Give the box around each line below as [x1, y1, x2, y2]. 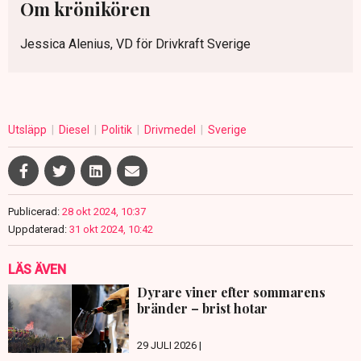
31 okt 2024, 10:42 [69, 223, 153, 236]
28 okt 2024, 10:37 [62, 205, 146, 218]
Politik [102, 123, 135, 137]
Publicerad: [8, 205, 60, 218]
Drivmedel [144, 123, 198, 137]
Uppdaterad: [8, 223, 67, 236]
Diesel [59, 123, 92, 137]
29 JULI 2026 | [137, 338, 201, 351]
